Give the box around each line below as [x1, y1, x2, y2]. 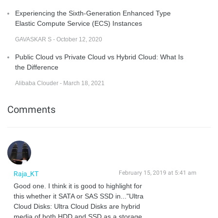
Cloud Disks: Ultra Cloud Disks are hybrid [14, 202, 140, 210]
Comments [7, 103, 55, 115]
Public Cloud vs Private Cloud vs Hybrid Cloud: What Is [15, 53, 183, 61]
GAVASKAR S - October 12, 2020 [15, 36, 102, 43]
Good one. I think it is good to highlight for [14, 182, 142, 190]
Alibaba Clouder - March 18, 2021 [15, 79, 105, 87]
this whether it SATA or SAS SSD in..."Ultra [14, 192, 144, 200]
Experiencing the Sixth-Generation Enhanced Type [15, 9, 171, 17]
